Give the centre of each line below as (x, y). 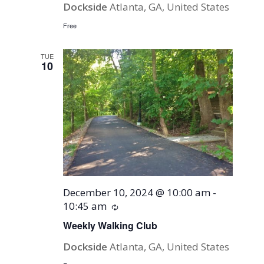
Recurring (141, 206)
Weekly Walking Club (110, 225)
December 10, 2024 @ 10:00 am (137, 192)
